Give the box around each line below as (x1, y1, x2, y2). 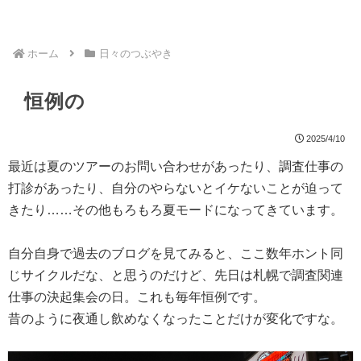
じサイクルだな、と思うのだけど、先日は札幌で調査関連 (8, 268, 343, 283)
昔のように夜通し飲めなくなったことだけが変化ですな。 (8, 312, 343, 326)
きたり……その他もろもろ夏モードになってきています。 (8, 203, 343, 217)
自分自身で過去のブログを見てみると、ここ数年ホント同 (8, 247, 343, 261)
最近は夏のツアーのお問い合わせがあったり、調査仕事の (8, 160, 343, 173)
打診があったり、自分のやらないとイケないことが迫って (8, 181, 343, 195)
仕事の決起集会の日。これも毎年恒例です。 (8, 290, 266, 305)
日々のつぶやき (98, 48, 172, 60)
